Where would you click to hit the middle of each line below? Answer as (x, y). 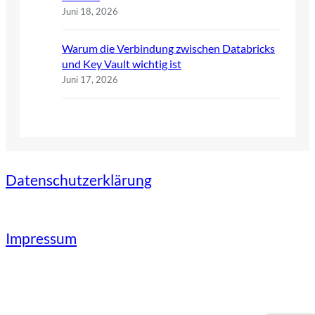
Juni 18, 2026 (90, 11)
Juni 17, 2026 (90, 79)
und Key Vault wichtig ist (122, 63)
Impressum (41, 239)
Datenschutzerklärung (79, 180)
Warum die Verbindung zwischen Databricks (168, 48)
